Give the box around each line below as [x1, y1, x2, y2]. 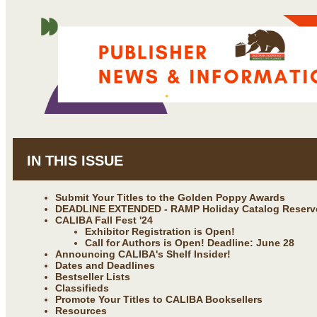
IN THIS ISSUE [27, 152, 123, 168]
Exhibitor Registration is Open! [85, 225, 235, 237]
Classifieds [55, 282, 109, 294]
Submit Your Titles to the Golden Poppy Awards [55, 191, 285, 203]
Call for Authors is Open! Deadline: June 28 [85, 236, 294, 248]
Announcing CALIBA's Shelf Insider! [55, 248, 231, 260]
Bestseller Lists [55, 270, 130, 282]
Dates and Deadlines [55, 259, 155, 271]
